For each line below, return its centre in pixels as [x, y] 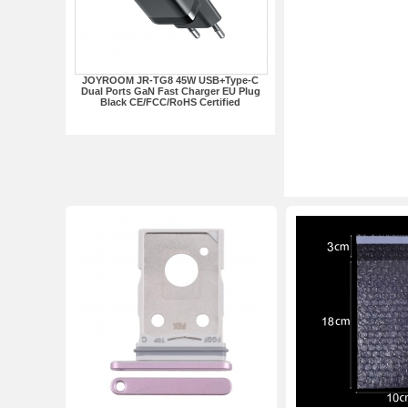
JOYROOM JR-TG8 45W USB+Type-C [170, 80]
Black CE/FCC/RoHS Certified [170, 102]
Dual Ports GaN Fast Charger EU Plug [170, 91]
